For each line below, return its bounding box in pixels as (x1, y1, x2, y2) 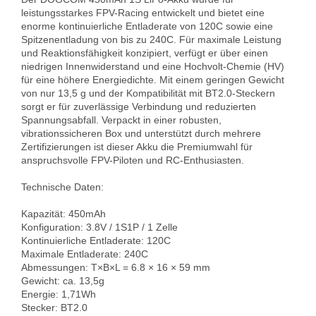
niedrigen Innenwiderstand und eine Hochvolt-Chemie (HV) (21, 60, 284, 72)
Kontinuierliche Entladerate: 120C (21, 234, 176, 246)
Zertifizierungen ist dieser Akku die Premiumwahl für (21, 140, 253, 152)
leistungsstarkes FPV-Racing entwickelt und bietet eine (21, 6, 265, 18)
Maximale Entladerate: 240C (21, 248, 154, 260)
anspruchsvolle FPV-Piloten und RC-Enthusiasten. (21, 154, 244, 166)
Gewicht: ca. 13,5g (21, 274, 110, 286)
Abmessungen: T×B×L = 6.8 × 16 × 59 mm (21, 261, 216, 273)
